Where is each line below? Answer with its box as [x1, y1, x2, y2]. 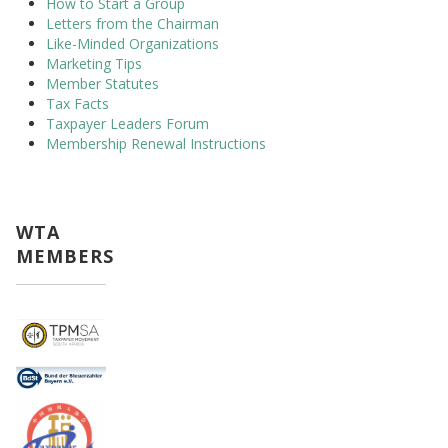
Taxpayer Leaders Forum [46, 114, 209, 133]
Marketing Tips [46, 54, 142, 73]
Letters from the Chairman [46, 14, 219, 33]
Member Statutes [46, 74, 159, 93]
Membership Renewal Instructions [46, 134, 266, 153]
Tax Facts [46, 94, 109, 113]
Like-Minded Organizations [46, 34, 219, 53]
